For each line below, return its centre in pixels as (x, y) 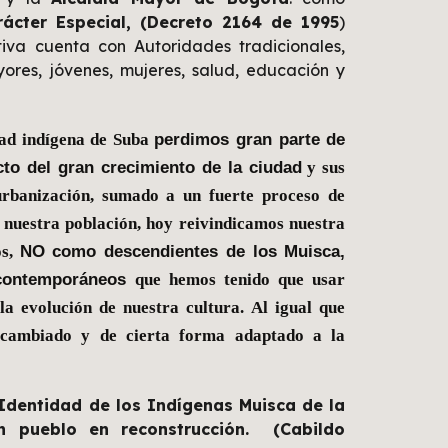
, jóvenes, (75, 70)
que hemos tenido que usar (236, 279)
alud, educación (264, 70)
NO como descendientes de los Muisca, (182, 250)
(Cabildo (303, 428)
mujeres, (155, 70)
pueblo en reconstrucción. (134, 428)
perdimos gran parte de (250, 138)
